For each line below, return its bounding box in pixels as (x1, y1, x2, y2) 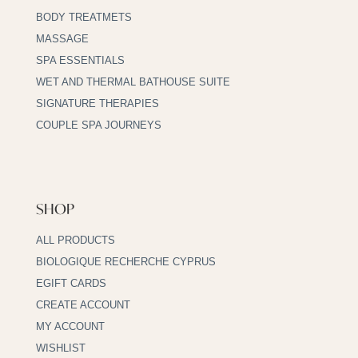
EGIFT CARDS (35, 276, 106, 289)
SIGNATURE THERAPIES (35, 97, 159, 109)
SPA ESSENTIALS (35, 54, 125, 66)
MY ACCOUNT (35, 320, 105, 332)
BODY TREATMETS (35, 10, 132, 23)
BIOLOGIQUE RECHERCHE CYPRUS (35, 255, 216, 268)
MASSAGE (35, 32, 89, 45)
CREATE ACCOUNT (35, 298, 130, 311)
